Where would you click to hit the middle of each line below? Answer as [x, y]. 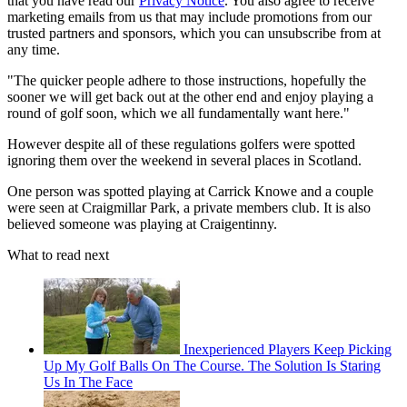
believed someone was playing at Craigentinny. [142, 224]
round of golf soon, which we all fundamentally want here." [179, 114]
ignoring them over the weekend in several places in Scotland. [184, 161]
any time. [34, 50]
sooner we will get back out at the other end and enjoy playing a [190, 97]
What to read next [58, 255]
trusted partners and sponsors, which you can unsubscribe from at [194, 34]
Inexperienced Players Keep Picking [288, 350]
